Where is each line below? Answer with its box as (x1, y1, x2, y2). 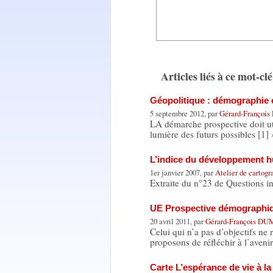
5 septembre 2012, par (149, 108, 219, 119)
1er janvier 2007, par (149, 167, 215, 179)
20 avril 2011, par (149, 216, 205, 227)
